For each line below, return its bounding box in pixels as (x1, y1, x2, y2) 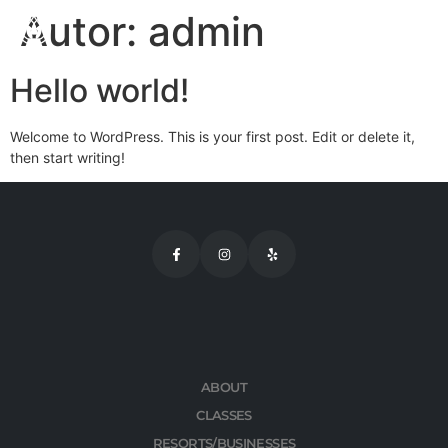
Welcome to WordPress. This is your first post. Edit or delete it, (10, 128, 415, 145)
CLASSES (196, 408, 252, 424)
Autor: (20, 7, 148, 56)
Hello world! (10, 71, 189, 110)
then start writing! (10, 149, 125, 166)
